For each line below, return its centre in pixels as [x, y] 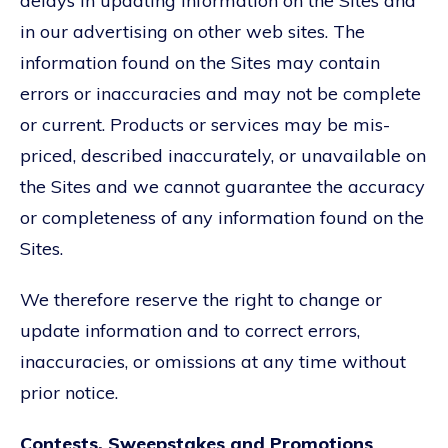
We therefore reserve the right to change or [201, 299]
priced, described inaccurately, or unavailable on [223, 155]
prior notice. [69, 392]
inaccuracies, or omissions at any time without [213, 361]
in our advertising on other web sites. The [192, 31]
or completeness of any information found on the [222, 217]
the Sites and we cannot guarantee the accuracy [222, 186]
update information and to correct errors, [190, 330]
